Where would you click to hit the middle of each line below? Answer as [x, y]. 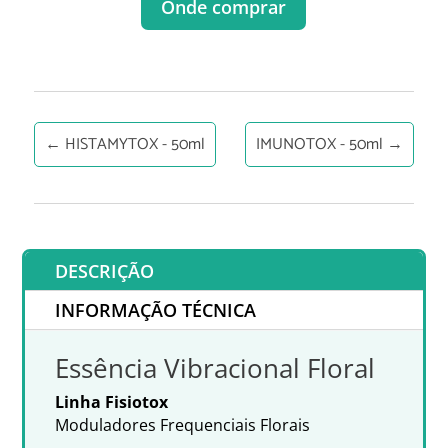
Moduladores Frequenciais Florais [183, 424]
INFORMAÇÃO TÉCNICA [156, 309]
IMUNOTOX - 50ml [320, 144]
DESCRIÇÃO [105, 270]
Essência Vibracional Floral [215, 367]
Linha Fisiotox [112, 401]
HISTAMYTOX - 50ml [134, 144]
